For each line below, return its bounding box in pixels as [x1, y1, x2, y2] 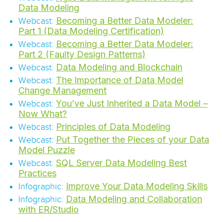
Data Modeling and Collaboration [66, 193, 202, 204]
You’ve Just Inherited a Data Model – [56, 98, 208, 109]
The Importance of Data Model [56, 74, 183, 85]
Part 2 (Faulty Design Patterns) [18, 49, 146, 59]
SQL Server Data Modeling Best [56, 157, 187, 168]
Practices [18, 167, 56, 178]
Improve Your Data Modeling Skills [66, 180, 208, 191]
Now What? [18, 108, 67, 119]
